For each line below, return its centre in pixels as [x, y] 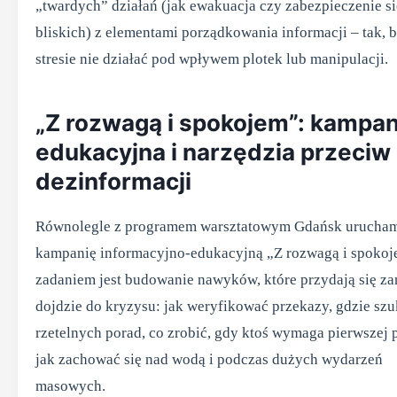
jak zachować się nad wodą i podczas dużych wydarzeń [209, 359]
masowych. [70, 386]
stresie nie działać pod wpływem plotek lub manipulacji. [212, 59]
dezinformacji [113, 181]
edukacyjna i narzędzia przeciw [213, 152]
